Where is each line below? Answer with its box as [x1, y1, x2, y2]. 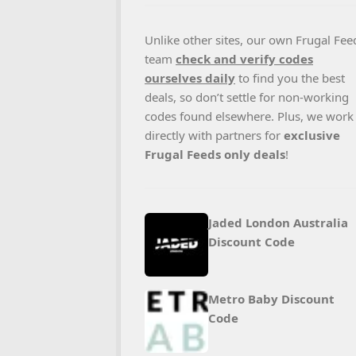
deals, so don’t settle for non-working [145, 89, 349, 105]
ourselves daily [145, 70, 235, 86]
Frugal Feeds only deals [145, 146, 285, 162]
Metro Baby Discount [208, 291, 335, 307]
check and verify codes [176, 51, 313, 67]
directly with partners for [145, 127, 284, 143]
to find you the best [235, 70, 345, 86]
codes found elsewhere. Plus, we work [145, 108, 354, 124]
